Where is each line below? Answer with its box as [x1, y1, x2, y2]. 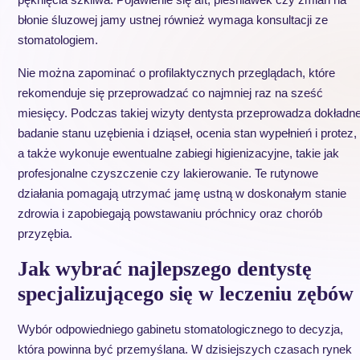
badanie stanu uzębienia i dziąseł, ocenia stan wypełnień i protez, [17, 126, 357, 140]
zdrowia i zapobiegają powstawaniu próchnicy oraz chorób [17, 207, 322, 220]
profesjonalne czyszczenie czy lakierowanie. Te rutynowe [17, 166, 318, 180]
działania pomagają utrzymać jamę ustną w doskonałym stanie [17, 186, 346, 200]
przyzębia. [17, 227, 72, 240]
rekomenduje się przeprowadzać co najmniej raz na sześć [17, 86, 323, 100]
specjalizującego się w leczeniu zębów [17, 282, 354, 305]
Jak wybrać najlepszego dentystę [17, 257, 312, 280]
